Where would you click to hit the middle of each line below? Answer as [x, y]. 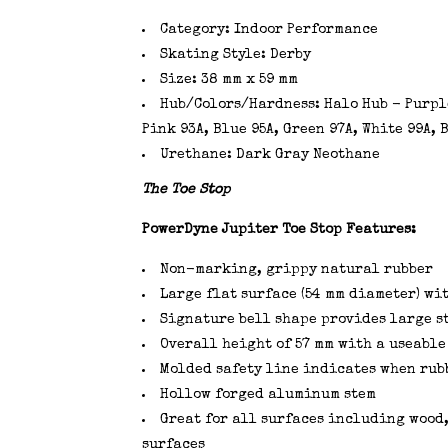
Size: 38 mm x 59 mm [228, 80]
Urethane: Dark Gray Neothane [269, 155]
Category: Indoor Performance [268, 30]
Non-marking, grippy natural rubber [296, 270]
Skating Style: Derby [235, 55]
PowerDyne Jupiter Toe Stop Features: [278, 230]
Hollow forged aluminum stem [267, 395]
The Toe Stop [185, 190]
